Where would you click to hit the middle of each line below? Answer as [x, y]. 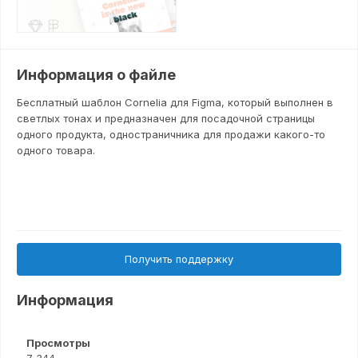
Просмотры [58, 343]
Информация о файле [96, 75]
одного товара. [56, 151]
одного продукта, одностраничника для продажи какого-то [171, 135]
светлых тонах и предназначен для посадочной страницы [166, 119]
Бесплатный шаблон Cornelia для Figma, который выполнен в [175, 103]
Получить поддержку [179, 259]
